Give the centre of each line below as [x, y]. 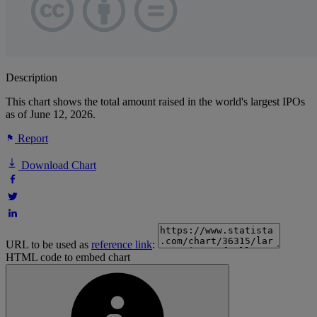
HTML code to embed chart [68, 258]
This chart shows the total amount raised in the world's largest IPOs [155, 102]
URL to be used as [48, 245]
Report [31, 139]
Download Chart [57, 166]
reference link [122, 245]
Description [31, 78]
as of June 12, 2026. [51, 115]
